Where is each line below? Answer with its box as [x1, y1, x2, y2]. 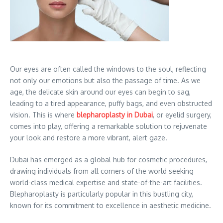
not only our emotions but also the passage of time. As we [10, 76, 201, 85]
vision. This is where [10, 111, 75, 119]
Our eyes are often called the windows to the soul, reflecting [10, 65, 206, 74]
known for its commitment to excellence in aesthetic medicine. [10, 201, 211, 210]
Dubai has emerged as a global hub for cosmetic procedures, [10, 155, 207, 164]
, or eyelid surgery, [153, 111, 212, 119]
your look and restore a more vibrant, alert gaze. [10, 133, 167, 142]
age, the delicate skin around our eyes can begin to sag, [10, 88, 191, 97]
